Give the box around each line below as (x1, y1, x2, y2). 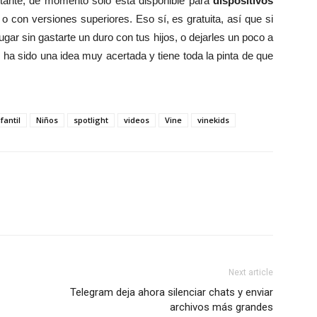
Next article (229, 267, 273, 277)
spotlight (74, 114, 108, 125)
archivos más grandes (170, 300, 273, 313)
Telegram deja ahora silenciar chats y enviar (70, 285, 273, 299)
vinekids (197, 114, 229, 125)
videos (124, 114, 149, 125)
